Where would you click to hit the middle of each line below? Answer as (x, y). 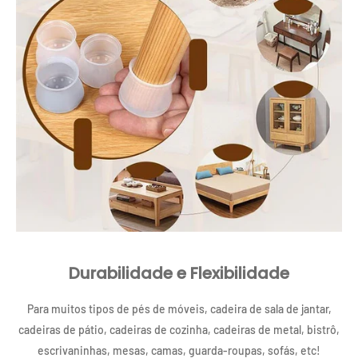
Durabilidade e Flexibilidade (179, 274)
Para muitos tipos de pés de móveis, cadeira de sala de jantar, (179, 309)
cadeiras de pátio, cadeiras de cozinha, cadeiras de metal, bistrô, (179, 330)
